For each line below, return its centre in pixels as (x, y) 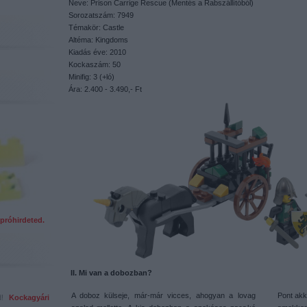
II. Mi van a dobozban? (111, 273)
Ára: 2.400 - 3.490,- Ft (105, 89)
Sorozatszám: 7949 (101, 15)
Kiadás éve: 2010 (97, 52)
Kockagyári (29, 297)
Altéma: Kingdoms (98, 40)
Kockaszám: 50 (94, 64)
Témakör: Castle (96, 27)
